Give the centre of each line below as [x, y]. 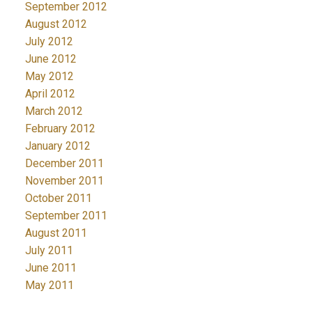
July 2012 [49, 42]
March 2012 [54, 111]
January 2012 [57, 146]
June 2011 [50, 268]
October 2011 [58, 198]
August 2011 [56, 233]
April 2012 [50, 94]
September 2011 [66, 216]
